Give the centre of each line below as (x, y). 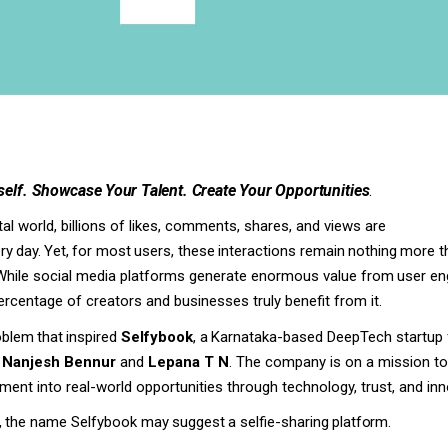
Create (213, 190)
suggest (198, 422)
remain (322, 251)
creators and (127, 301)
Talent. (164, 190)
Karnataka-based (267, 336)
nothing (373, 251)
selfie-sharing (284, 422)
